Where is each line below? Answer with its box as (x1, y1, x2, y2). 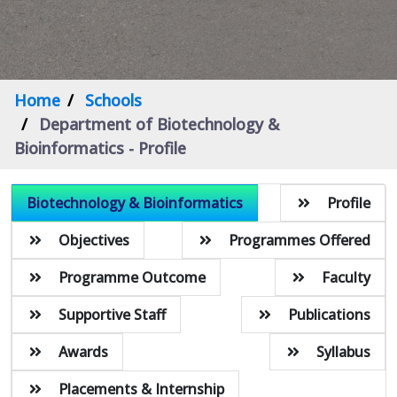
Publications (288, 304, 370, 324)
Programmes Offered (229, 230, 370, 250)
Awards (58, 341, 108, 362)
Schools (85, 89, 142, 111)
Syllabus (316, 341, 370, 362)
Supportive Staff (58, 304, 166, 324)
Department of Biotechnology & (39, 113, 279, 135)
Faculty (322, 267, 370, 287)
